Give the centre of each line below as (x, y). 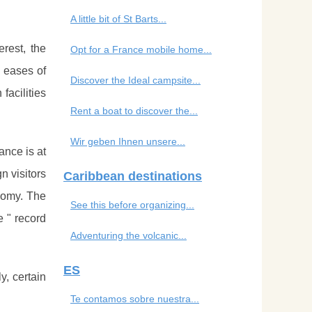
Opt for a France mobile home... (141, 49)
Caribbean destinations (133, 176)
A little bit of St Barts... (118, 18)
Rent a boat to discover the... (134, 110)
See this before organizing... (132, 204)
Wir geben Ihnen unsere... (128, 141)
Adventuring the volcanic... (128, 235)
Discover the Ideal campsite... (135, 80)
